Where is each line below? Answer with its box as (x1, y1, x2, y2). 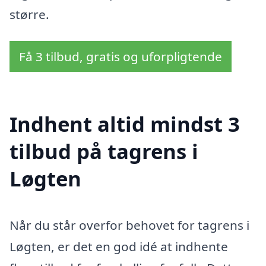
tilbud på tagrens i (9, 137, 198, 165)
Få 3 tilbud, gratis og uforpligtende (19, 48, 222, 65)
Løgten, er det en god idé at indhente (9, 237, 228, 255)
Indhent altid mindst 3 (9, 109, 240, 138)
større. (9, 5, 49, 23)
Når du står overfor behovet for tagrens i (9, 216, 249, 233)
